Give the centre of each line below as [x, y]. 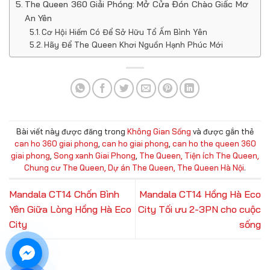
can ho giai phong [135, 143]
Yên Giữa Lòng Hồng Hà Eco [70, 209]
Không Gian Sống [159, 131]
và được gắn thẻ [222, 131]
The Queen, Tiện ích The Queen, [199, 155]
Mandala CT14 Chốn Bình [64, 194]
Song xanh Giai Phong [95, 155]
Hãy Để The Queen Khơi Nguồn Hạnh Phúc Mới [134, 45]
